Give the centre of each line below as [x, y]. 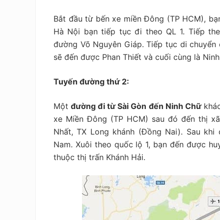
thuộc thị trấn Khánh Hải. [99, 157]
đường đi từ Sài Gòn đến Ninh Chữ [136, 106]
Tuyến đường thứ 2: [91, 81]
